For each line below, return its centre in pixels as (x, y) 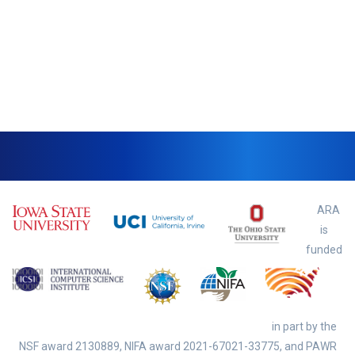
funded (324, 250)
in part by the (304, 327)
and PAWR (309, 347)
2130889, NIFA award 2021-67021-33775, (178, 347)
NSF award (47, 347)
